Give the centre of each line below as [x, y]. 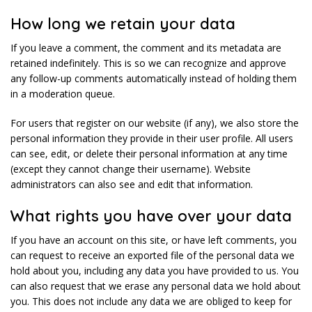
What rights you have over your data [151, 216]
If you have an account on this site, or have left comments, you [154, 240]
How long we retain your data [123, 24]
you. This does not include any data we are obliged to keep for [151, 302]
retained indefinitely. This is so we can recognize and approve [148, 63]
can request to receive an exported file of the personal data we [153, 256]
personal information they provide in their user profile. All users [152, 139]
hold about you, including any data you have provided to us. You [155, 271]
